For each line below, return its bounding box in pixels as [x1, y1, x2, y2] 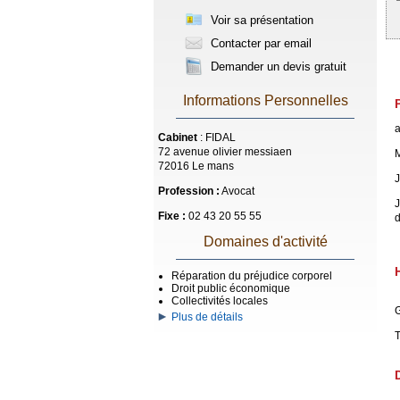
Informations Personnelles [182, 93, 348, 108]
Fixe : [158, 210, 186, 222]
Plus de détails [166, 311, 243, 323]
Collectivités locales [171, 295, 268, 307]
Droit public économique [171, 282, 290, 295]
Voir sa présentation [207, 13, 313, 27]
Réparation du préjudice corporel [171, 270, 332, 282]
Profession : [158, 185, 220, 197]
